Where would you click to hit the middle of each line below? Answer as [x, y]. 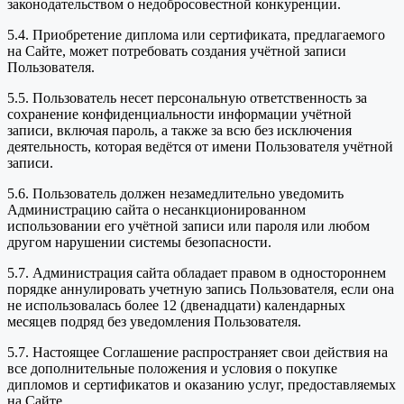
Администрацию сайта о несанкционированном [156, 210]
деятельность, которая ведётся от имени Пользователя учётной [200, 147]
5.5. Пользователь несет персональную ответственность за [187, 98]
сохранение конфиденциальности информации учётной [179, 115]
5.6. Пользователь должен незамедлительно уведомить [175, 194]
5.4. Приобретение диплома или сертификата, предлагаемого [196, 35]
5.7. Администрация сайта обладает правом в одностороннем [197, 273]
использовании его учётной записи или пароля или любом [188, 226]
